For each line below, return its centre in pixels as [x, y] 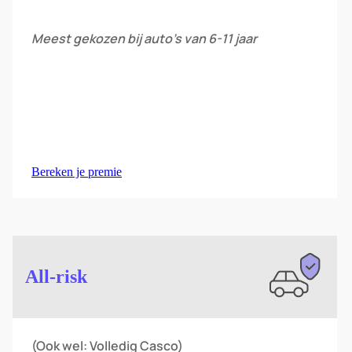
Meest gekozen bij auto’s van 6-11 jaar [144, 38]
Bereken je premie [77, 172]
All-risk [56, 277]
